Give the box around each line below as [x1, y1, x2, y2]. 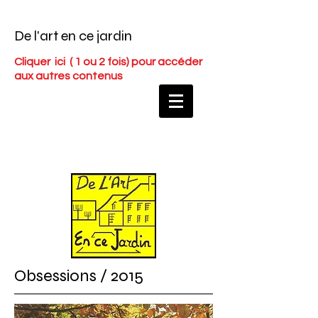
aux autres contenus [14, 70, 123, 82]
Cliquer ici [14, 56, 67, 67]
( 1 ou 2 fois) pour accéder [67, 56, 202, 67]
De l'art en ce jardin [14, 27, 132, 45]
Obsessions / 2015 [14, 265, 143, 286]
